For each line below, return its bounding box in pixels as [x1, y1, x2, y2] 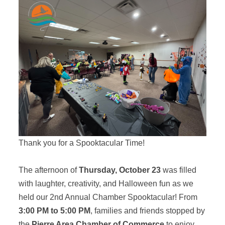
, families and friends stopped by [90, 206, 205, 215]
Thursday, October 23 [78, 166, 161, 175]
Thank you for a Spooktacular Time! [18, 139, 145, 148]
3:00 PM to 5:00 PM [18, 206, 90, 215]
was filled [160, 166, 196, 175]
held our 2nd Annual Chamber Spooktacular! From [18, 193, 197, 202]
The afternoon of [18, 166, 79, 175]
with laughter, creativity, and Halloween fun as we [18, 179, 193, 188]
